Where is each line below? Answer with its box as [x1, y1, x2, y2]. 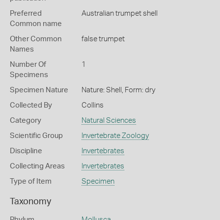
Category [10, 117, 41, 124]
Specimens [10, 71, 48, 79]
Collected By [10, 102, 52, 109]
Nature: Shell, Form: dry [81, 86, 155, 94]
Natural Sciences [81, 117, 136, 124]
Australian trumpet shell [81, 10, 158, 17]
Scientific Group [10, 132, 63, 139]
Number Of [10, 61, 46, 68]
